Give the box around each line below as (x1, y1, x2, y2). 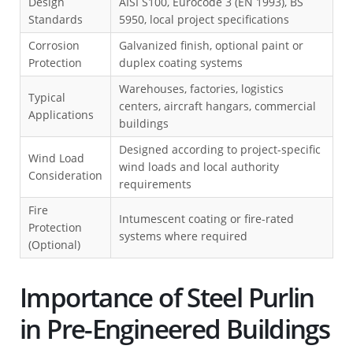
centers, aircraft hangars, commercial (119, 98, 316, 113)
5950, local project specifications (119, 11, 289, 27)
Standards (28, 11, 83, 27)
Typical (28, 89, 65, 105)
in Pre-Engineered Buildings (20, 310, 330, 347)
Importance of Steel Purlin (20, 279, 314, 315)
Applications (28, 106, 94, 122)
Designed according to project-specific (119, 141, 321, 157)
